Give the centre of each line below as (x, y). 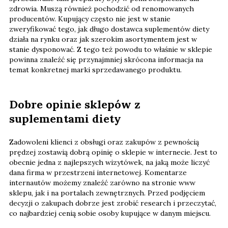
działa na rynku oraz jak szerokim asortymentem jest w (103, 39)
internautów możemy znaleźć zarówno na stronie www (102, 182)
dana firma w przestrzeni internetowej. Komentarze (98, 172)
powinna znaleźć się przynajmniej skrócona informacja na (106, 59)
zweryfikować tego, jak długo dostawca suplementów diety (109, 29)
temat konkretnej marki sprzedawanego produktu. (95, 69)
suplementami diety (65, 118)
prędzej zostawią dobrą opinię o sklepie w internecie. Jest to (113, 152)
